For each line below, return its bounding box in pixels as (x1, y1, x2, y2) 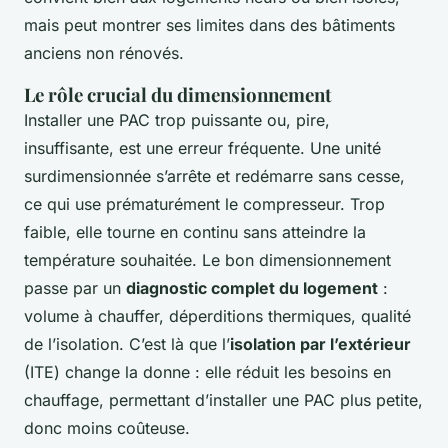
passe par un (24, 278, 126, 299)
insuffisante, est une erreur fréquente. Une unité (24, 138, 381, 159)
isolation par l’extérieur (230, 334, 411, 355)
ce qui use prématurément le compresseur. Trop (24, 194, 385, 215)
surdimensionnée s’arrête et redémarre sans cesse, (24, 166, 405, 187)
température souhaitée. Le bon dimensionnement (24, 250, 391, 271)
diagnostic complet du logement (126, 278, 378, 299)
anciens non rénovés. (24, 43, 184, 64)
